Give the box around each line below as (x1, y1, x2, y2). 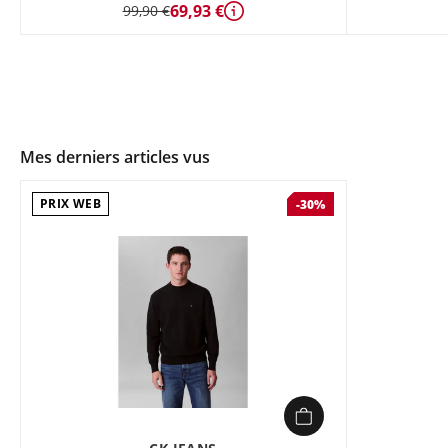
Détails (233, 11, 280, 30)
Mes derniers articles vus (20, 146, 210, 168)
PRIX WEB (40, 195, 101, 212)
